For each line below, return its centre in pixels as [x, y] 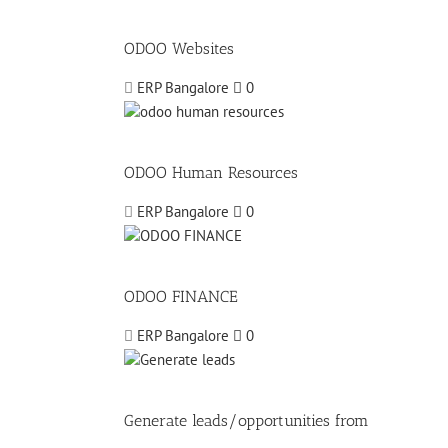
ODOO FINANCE [181, 297]
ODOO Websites [179, 49]
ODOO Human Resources [211, 173]
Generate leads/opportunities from [246, 421]
